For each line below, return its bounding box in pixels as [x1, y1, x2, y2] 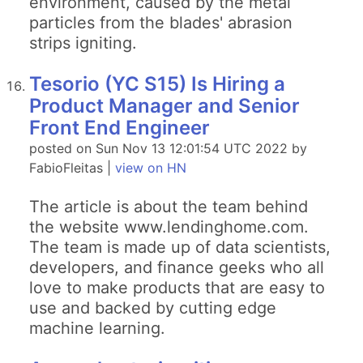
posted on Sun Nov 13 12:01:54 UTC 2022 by [29, 140, 307, 156]
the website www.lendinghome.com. [29, 217, 309, 237]
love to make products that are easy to [29, 278, 325, 297]
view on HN [115, 160, 186, 176]
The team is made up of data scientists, [29, 237, 331, 257]
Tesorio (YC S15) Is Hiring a [29, 72, 285, 96]
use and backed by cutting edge [29, 298, 276, 318]
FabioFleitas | [29, 160, 115, 176]
